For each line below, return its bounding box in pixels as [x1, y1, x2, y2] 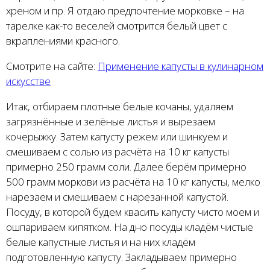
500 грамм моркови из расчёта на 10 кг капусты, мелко [6, 175, 260, 189]
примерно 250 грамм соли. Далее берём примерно [6, 160, 246, 174]
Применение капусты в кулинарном [98, 59, 263, 74]
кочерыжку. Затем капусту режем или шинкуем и [6, 130, 228, 144]
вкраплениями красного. [6, 34, 120, 48]
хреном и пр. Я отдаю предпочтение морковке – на [6, 4, 244, 18]
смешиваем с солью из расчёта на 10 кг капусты [6, 145, 229, 159]
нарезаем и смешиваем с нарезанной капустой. [6, 190, 228, 204]
